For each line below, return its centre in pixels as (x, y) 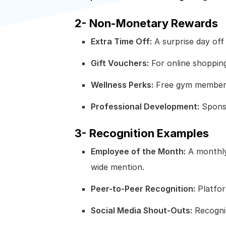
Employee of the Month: (138, 151)
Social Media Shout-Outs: (142, 210)
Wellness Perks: (122, 84)
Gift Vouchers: (120, 63)
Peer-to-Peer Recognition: (143, 188)
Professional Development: (145, 106)
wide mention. (118, 167)
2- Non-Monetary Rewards (146, 23)
